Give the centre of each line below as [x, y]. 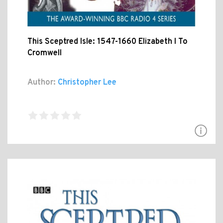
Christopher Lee [86, 82]
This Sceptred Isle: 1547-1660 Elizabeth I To [108, 42]
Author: [42, 82]
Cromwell [45, 53]
